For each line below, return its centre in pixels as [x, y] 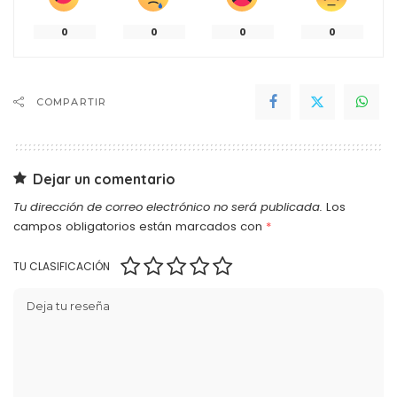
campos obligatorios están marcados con [140, 226]
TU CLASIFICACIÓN [62, 266]
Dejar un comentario [104, 179]
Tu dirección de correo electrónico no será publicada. [168, 206]
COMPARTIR [71, 101]
